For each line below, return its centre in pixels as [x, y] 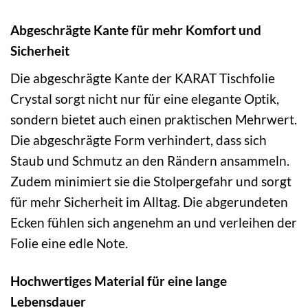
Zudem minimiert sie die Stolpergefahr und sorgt [151, 181]
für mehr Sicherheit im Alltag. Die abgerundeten [149, 201]
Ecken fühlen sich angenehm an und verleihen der [154, 222]
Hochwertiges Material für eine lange [119, 280]
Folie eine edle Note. [69, 243]
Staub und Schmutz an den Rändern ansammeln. [150, 160]
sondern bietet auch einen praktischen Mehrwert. [154, 119]
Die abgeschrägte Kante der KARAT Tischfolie [143, 78]
